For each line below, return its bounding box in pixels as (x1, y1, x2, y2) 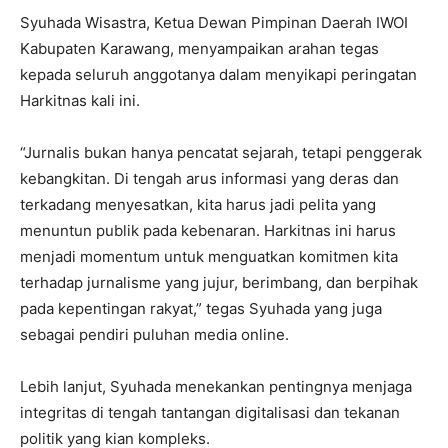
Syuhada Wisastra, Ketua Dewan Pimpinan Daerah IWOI (20, 13, 408, 32)
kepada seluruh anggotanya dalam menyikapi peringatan (20, 65, 417, 84)
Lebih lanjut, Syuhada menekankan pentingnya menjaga (20, 377, 412, 396)
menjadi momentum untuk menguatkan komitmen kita (20, 247, 398, 266)
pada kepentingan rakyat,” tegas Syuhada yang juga (20, 299, 382, 318)
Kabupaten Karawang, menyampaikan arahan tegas (20, 39, 379, 58)
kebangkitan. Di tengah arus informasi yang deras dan (20, 169, 399, 188)
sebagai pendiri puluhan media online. (20, 325, 289, 344)
